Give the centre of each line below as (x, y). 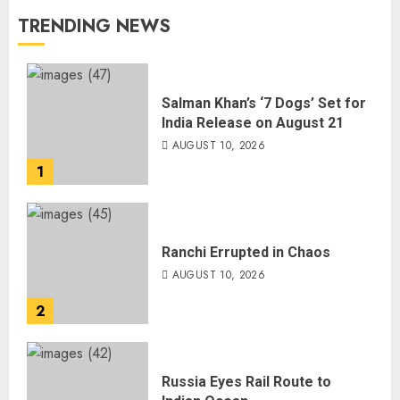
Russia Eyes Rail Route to (246, 381)
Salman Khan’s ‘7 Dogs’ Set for (264, 103)
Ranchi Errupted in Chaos (246, 252)
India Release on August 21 (253, 122)
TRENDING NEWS (94, 26)
